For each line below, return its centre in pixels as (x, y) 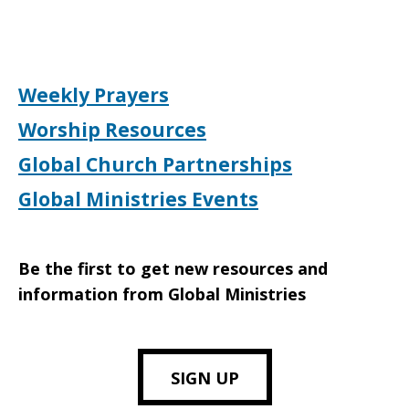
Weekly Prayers (94, 95)
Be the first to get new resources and (173, 268)
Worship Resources (112, 130)
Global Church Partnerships (155, 164)
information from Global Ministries (162, 294)
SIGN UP (204, 378)
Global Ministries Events (138, 199)
